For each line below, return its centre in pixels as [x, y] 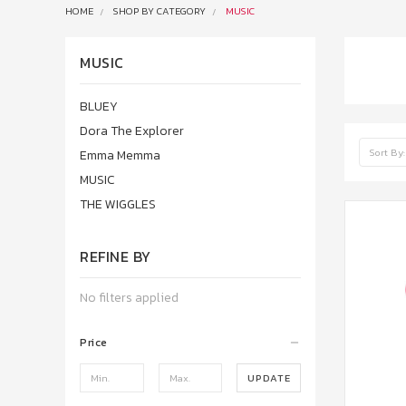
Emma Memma [120, 155]
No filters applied [129, 297]
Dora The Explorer [132, 130]
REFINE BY [116, 256]
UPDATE [269, 377]
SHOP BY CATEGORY [159, 11]
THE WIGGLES [118, 204]
